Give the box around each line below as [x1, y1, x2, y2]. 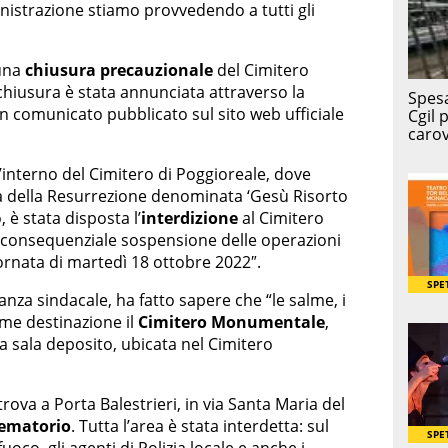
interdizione [141, 206, 238, 229]
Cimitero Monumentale [138, 310, 325, 333]
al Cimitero [238, 206, 324, 229]
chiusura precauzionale [25, 58, 213, 81]
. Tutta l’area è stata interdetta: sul [71, 414, 329, 437]
